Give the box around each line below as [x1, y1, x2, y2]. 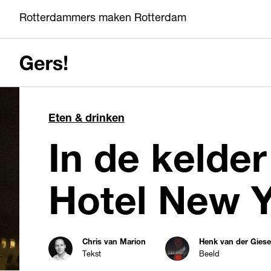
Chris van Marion [82, 238, 146, 247]
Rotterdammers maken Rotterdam [19, 13, 186, 24]
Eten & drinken [48, 114, 125, 125]
